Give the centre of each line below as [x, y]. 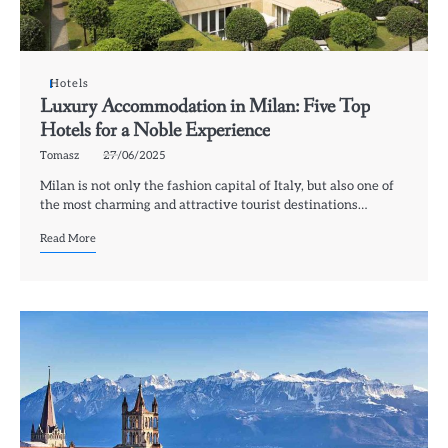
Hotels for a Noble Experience [155, 131]
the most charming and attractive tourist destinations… [203, 205]
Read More [68, 239]
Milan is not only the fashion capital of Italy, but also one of [217, 186]
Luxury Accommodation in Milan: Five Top [205, 107]
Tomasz [59, 156]
